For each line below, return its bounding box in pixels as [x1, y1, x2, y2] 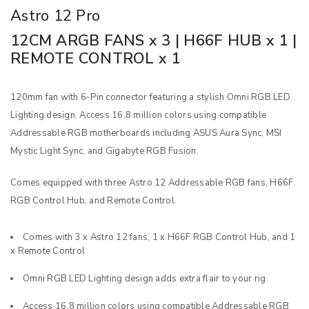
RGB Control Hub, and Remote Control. [10, 195, 177, 207]
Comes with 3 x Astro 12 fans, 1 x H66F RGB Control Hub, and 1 [23, 231, 296, 243]
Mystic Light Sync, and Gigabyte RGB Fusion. [10, 145, 199, 157]
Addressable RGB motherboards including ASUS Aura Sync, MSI [10, 127, 282, 139]
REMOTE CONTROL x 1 [10, 48, 181, 69]
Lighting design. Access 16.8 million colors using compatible [10, 109, 266, 121]
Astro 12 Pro [10, 6, 100, 26]
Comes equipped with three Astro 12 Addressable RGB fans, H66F [10, 177, 294, 189]
